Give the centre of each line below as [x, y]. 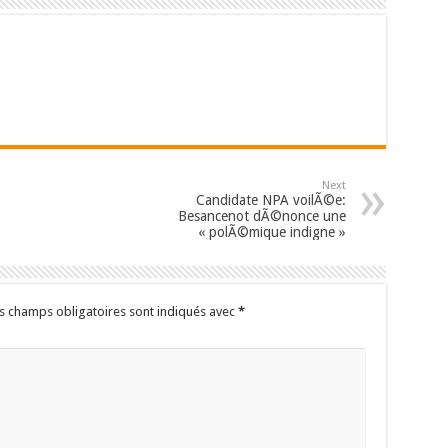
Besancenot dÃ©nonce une [261, 216]
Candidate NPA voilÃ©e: [270, 200]
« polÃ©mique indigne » [271, 232]
